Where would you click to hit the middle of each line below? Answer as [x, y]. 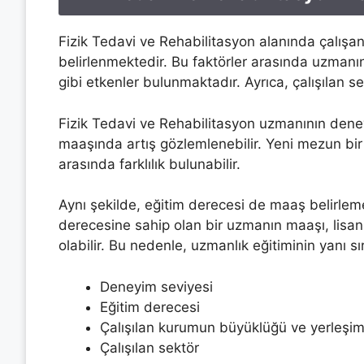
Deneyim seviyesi [156, 286]
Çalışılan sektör [149, 347]
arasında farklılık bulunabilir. [149, 164]
